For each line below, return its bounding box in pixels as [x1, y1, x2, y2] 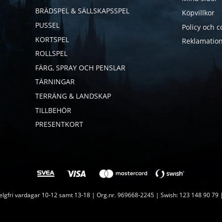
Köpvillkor [181, 7, 215, 17]
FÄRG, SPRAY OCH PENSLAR [35, 62, 125, 72]
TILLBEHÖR [35, 105, 71, 115]
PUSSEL [35, 20, 59, 30]
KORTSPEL [35, 34, 69, 44]
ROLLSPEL [35, 49, 67, 58]
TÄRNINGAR [35, 77, 75, 87]
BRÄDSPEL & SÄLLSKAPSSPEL [35, 6, 129, 16]
